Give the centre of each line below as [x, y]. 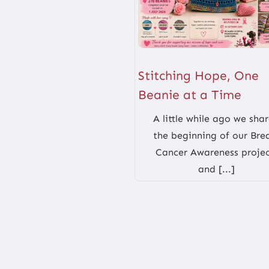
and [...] [216, 169]
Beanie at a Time [190, 95]
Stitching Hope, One [199, 76]
